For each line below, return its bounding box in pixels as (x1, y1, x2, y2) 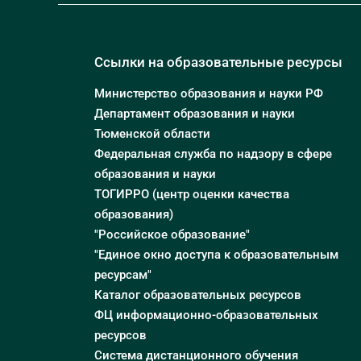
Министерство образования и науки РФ (94, 85, 323, 101)
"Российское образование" (94, 226, 250, 242)
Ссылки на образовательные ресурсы (94, 53, 342, 70)
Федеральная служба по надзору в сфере (94, 146, 332, 161)
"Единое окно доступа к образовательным (94, 247, 338, 262)
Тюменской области (94, 126, 210, 141)
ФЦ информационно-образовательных (94, 307, 318, 322)
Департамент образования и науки (94, 106, 295, 121)
